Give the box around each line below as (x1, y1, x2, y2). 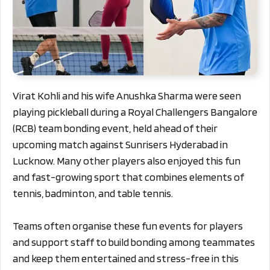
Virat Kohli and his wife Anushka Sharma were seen (13, 89, 241, 102)
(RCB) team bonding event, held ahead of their (13, 121, 218, 134)
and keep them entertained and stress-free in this (13, 251, 239, 265)
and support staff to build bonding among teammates (13, 235, 255, 248)
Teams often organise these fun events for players (13, 219, 243, 232)
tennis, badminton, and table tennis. (13, 186, 173, 199)
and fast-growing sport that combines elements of (13, 170, 244, 183)
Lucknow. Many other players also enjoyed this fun (13, 154, 240, 167)
